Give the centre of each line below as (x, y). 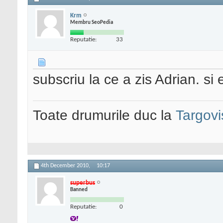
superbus (83, 183)
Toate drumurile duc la (104, 115)
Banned (79, 190)
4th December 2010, (66, 166)
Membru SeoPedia (92, 22)
